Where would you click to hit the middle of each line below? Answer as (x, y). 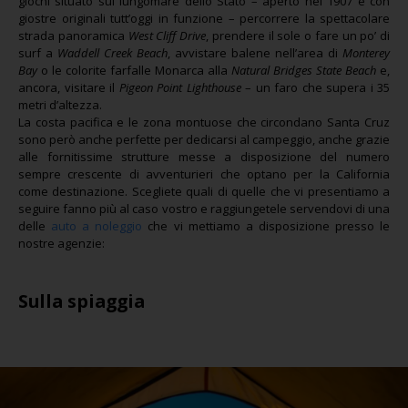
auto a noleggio (97, 226)
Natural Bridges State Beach (304, 70)
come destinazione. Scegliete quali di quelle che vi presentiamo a (204, 191)
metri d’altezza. (60, 105)
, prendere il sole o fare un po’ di (298, 36)
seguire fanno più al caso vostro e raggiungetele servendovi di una (204, 209)
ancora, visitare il (69, 87)
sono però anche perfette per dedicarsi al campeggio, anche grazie (204, 139)
